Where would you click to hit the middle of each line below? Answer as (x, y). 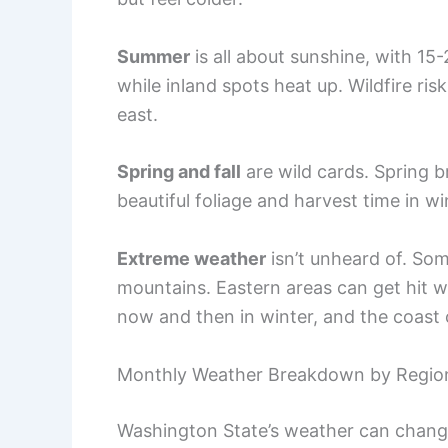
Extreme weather (191, 259)
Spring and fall (179, 172)
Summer (153, 56)
